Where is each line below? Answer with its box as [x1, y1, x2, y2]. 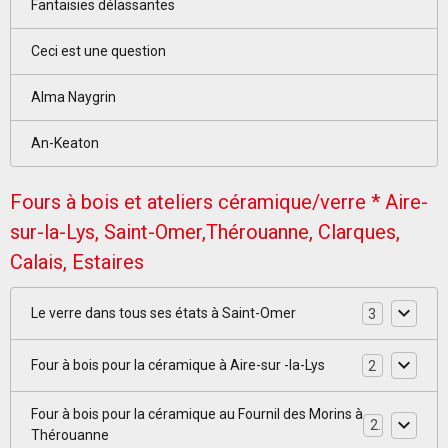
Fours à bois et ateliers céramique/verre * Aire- [10, 190, 428, 214]
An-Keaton [31, 135, 99, 151]
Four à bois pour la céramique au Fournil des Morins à [31, 406, 363, 422]
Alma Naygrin [31, 89, 116, 105]
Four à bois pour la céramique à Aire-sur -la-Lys [31, 357, 325, 373]
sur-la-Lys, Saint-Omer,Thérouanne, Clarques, [10, 220, 400, 244]
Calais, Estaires [10, 250, 144, 274]
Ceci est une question [31, 43, 166, 59]
